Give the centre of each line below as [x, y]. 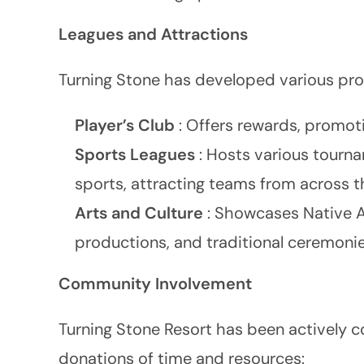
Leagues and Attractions [153, 34]
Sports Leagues [137, 154]
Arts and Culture [141, 213]
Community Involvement [155, 284]
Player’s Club [127, 125]
